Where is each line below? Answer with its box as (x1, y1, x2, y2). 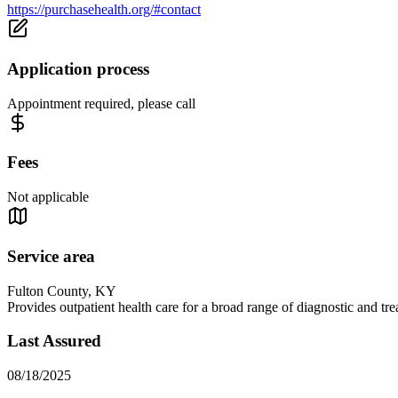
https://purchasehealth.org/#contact (7, 2, 201, 18)
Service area (7, 246, 95, 266)
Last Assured (7, 331, 101, 351)
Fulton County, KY (7, 283, 116, 298)
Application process (7, 60, 149, 79)
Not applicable (7, 189, 89, 205)
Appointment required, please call (7, 95, 195, 111)
